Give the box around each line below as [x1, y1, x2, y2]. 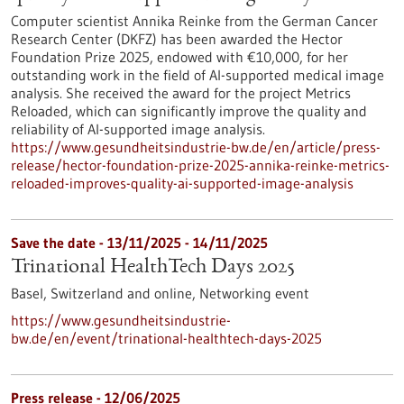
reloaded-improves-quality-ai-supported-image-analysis [11, 174, 353, 192]
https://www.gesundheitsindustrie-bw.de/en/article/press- [11, 138, 381, 156]
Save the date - [11, 234, 107, 252]
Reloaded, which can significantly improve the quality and [11, 102, 367, 120]
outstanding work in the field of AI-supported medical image [11, 66, 384, 84]
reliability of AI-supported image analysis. [11, 120, 265, 138]
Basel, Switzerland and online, [11, 284, 199, 302]
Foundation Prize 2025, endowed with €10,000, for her [11, 48, 348, 66]
